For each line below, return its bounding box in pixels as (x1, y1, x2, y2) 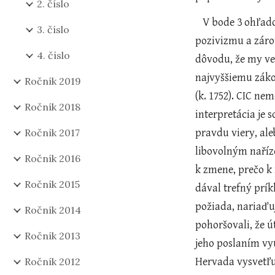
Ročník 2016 (25, 152, 80, 165)
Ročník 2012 (25, 255, 80, 268)
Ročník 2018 (25, 101, 80, 113)
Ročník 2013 (25, 230, 80, 242)
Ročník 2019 (25, 75, 81, 87)
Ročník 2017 (25, 126, 80, 139)
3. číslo (37, 23, 69, 36)
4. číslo (37, 49, 70, 61)
